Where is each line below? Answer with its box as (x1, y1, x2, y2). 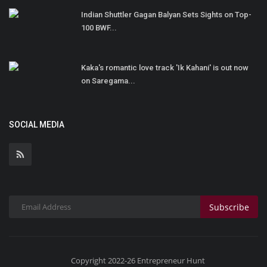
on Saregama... (81, 76, 135, 86)
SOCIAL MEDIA (9, 120, 64, 130)
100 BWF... (81, 23, 117, 33)
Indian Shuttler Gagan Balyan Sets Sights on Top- (81, 10, 252, 20)
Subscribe (209, 201, 249, 213)
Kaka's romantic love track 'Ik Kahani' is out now (81, 63, 249, 73)
